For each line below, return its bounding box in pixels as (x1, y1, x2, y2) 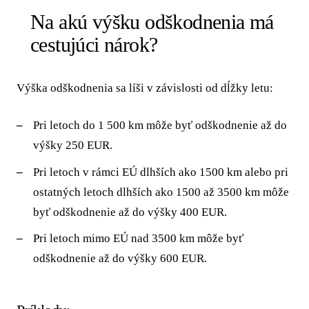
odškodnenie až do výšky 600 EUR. (32, 252, 207, 266)
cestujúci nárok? (30, 32, 158, 56)
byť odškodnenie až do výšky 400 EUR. (32, 205, 227, 219)
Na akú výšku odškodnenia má (30, 10, 274, 33)
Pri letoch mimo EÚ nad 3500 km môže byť (32, 232, 243, 246)
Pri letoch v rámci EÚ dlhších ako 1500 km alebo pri (32, 165, 288, 179)
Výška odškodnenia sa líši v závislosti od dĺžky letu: (17, 81, 273, 94)
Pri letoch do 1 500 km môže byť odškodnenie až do (32, 119, 287, 132)
